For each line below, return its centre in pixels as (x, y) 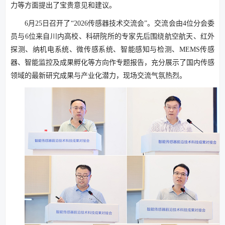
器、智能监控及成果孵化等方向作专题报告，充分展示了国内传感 (113, 63)
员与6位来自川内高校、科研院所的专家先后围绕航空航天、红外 (113, 37)
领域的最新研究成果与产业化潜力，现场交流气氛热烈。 (98, 76)
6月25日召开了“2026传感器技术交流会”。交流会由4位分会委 (120, 24)
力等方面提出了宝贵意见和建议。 (63, 6)
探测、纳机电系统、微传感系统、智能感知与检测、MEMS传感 (113, 50)
